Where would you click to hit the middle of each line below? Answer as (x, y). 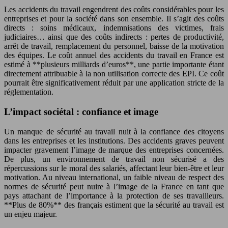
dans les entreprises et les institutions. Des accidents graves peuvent (114, 140)
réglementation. (29, 92)
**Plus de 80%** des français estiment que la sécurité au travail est (114, 205)
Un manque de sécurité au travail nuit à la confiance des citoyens (114, 131)
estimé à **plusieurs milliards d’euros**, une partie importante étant (114, 65)
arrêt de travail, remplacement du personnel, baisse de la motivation (114, 46)
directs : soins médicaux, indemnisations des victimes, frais (114, 28)
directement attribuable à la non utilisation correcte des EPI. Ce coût (114, 74)
